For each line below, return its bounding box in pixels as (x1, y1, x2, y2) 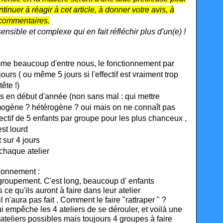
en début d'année (6, 92, 69, 101)
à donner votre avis (99, 5, 166, 14)
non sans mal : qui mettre (72, 92, 160, 101)
